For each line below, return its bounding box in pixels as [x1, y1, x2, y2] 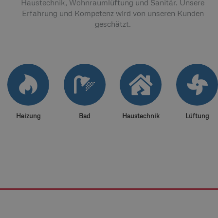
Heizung [16, 111, 40, 120]
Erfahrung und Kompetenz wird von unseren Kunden [21, 8, 204, 18]
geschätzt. [94, 18, 131, 29]
